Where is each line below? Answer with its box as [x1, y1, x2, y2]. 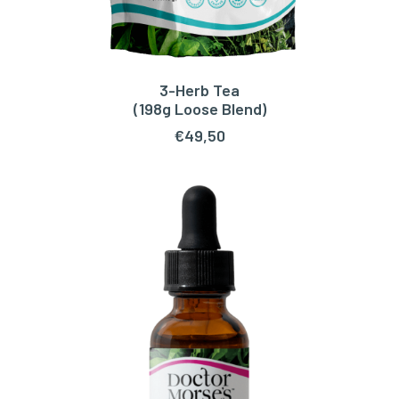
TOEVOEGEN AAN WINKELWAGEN [106, 94, 293, 107]
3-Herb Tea [159, 80, 240, 100]
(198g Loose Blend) [133, 99, 266, 118]
